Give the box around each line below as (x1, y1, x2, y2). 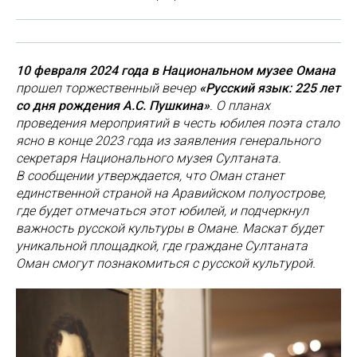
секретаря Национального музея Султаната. (16, 151, 281, 166)
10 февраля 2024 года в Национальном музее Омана (16, 63, 335, 78)
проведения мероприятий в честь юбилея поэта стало (16, 116, 339, 131)
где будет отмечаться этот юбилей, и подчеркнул (16, 203, 308, 218)
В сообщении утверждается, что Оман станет (16, 168, 284, 183)
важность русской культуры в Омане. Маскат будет (16, 221, 324, 236)
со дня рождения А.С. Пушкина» (16, 98, 210, 113)
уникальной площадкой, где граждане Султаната (16, 238, 308, 253)
